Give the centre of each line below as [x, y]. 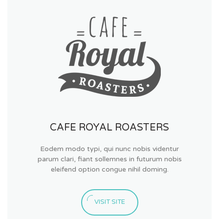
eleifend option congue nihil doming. [109, 170]
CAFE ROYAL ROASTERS [109, 128]
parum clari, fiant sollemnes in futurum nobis [109, 159]
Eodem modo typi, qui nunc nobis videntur [109, 149]
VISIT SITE [109, 202]
